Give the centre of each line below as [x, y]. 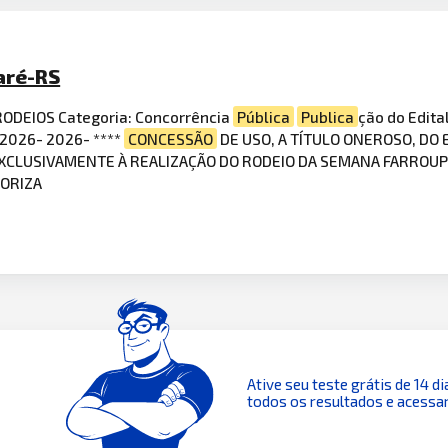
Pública [264, 117]
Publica [328, 117]
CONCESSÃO [171, 139]
